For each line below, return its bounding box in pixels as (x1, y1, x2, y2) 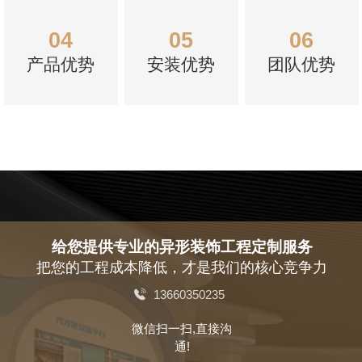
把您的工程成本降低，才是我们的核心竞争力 (36, 259, 327, 276)
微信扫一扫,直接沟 (132, 321, 232, 335)
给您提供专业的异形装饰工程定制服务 (51, 237, 313, 255)
